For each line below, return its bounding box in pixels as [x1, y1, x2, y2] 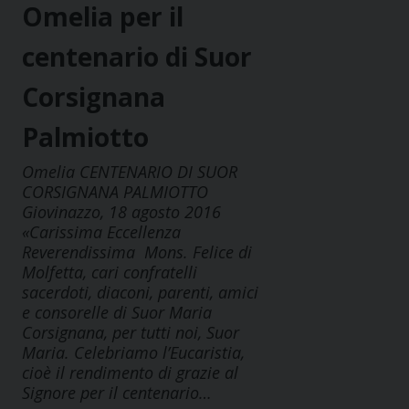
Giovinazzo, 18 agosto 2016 [22, 201, 221, 224]
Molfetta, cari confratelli [22, 261, 197, 284]
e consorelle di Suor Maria [22, 301, 212, 324]
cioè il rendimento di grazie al [22, 362, 238, 384]
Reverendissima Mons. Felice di [22, 241, 252, 264]
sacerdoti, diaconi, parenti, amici [22, 281, 258, 304]
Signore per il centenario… [22, 382, 212, 404]
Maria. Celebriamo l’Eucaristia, [22, 341, 245, 364]
